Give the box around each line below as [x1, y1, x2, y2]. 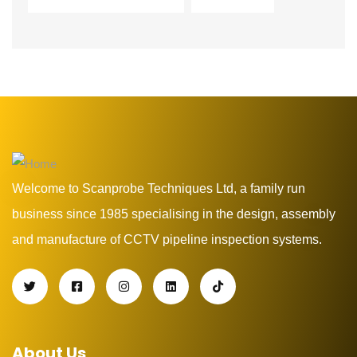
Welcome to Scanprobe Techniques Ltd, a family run [12, 182, 305, 196]
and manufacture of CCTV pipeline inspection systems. [12, 233, 322, 247]
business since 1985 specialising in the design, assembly [12, 207, 335, 222]
